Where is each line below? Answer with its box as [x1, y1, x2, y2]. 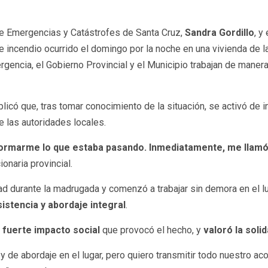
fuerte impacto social [2, 224, 100, 236]
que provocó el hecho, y [100, 224, 203, 236]
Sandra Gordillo [185, 27, 254, 39]
